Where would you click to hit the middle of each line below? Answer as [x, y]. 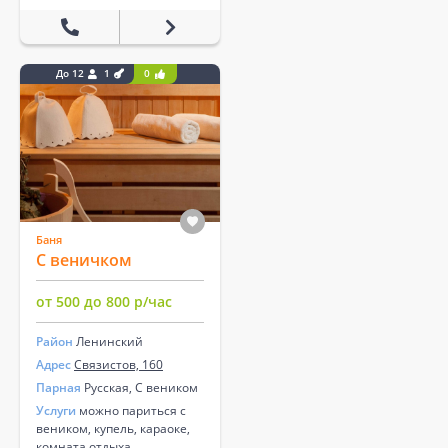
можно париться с [131, 410]
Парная [58, 387]
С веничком [84, 259]
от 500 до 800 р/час [104, 301]
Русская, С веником [139, 387]
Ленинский [109, 341]
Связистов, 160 [118, 364]
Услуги [56, 410]
